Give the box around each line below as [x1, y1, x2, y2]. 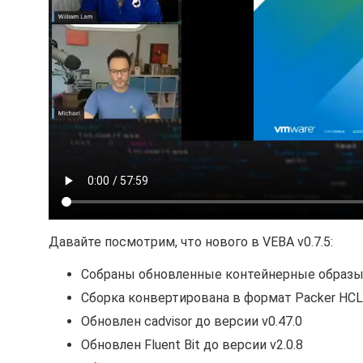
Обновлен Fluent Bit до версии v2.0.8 [81, 337, 303, 353]
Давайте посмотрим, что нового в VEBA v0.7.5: [49, 234, 333, 250]
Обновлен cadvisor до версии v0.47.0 [81, 314, 302, 330]
